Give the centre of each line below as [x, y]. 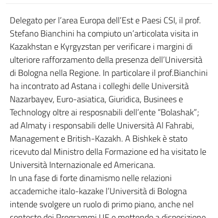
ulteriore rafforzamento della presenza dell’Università [106, 60]
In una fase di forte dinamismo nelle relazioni [91, 178]
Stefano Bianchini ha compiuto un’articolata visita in [104, 33]
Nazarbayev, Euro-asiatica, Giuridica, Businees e [96, 99]
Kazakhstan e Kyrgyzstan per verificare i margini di [101, 46]
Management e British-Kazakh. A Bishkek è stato [99, 138]
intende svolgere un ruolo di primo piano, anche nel [102, 204]
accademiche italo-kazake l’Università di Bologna [98, 191]
